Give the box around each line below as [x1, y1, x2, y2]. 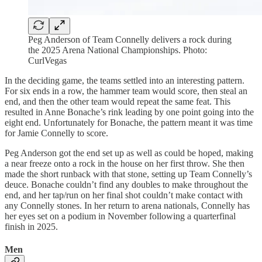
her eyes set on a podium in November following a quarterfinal [5, 211, 236, 222]
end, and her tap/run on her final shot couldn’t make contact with [5, 190, 243, 201]
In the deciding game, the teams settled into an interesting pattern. [5, 75, 244, 86]
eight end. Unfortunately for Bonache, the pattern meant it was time [5, 118, 253, 128]
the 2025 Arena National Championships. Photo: [28, 45, 207, 56]
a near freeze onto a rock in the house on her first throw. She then [5, 158, 244, 169]
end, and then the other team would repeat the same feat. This [5, 96, 230, 107]
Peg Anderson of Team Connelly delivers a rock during [28, 35, 232, 45]
